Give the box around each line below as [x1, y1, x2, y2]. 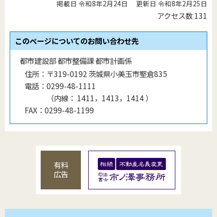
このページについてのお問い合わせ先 [15, 35, 139, 46]
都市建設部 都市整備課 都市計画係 [20, 55, 132, 66]
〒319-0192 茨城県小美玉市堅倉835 [46, 68, 167, 79]
